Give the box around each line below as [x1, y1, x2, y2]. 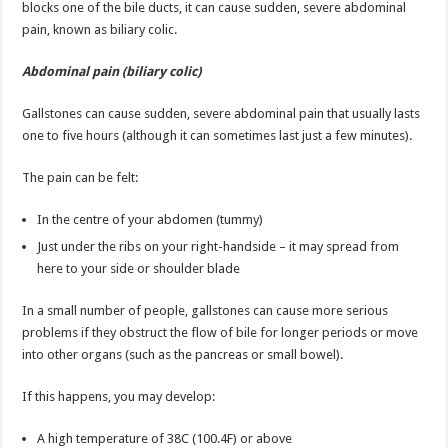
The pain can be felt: [22, 169, 139, 185]
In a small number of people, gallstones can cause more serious [22, 302, 389, 318]
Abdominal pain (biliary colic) [22, 63, 202, 79]
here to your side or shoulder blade [37, 260, 241, 276]
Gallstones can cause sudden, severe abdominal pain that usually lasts [22, 105, 421, 121]
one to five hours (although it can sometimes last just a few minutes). [22, 127, 413, 143]
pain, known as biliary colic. [22, 21, 178, 37]
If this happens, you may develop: [22, 388, 216, 404]
